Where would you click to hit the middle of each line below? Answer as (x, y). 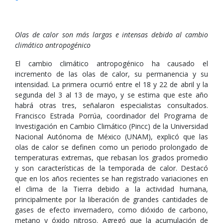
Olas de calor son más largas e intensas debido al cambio (111, 35)
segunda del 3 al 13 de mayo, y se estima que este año (111, 95)
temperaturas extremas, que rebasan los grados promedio (111, 158)
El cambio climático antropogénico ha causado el (111, 63)
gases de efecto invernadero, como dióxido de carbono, (111, 210)
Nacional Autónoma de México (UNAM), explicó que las (111, 137)
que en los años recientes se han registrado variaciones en (111, 178)
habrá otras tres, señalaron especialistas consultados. (111, 105)
